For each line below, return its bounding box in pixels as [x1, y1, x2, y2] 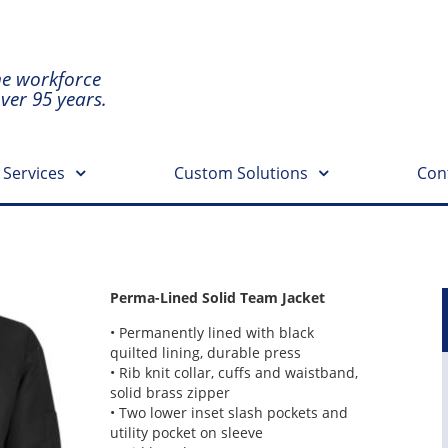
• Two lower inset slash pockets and [109, 403, 348, 422]
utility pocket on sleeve [109, 423, 263, 442]
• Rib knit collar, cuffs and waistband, [109, 363, 358, 382]
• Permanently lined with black [109, 323, 314, 342]
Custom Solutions [174, 162, 309, 184]
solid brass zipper [109, 383, 230, 402]
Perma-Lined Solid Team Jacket [109, 288, 325, 307]
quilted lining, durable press [109, 343, 301, 362]
